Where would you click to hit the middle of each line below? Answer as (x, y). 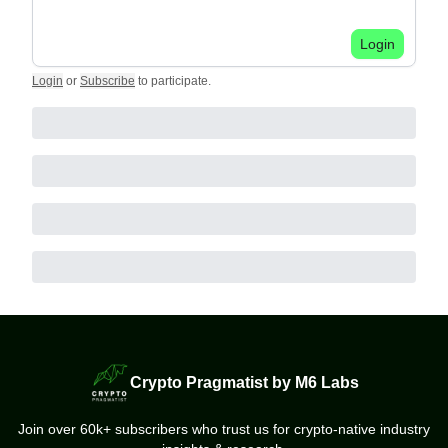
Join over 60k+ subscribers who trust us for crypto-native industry (224, 429)
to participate (173, 80)
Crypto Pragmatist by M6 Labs (244, 382)
